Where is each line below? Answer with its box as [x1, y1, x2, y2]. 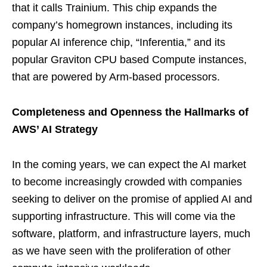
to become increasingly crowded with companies [12, 175, 242, 188]
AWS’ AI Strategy [12, 123, 101, 135]
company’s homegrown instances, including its [12, 18, 232, 31]
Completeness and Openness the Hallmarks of [12, 105, 249, 118]
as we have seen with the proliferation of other [12, 244, 231, 257]
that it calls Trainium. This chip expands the [12, 1, 217, 14]
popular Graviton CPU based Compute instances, [12, 53, 247, 66]
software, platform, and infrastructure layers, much [12, 227, 250, 240]
